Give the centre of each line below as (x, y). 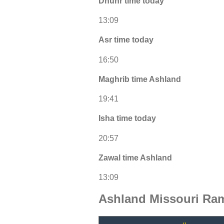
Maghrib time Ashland (140, 79)
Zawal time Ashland (135, 157)
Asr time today (126, 40)
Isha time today (127, 118)
